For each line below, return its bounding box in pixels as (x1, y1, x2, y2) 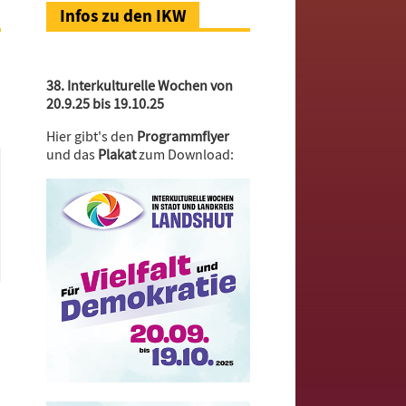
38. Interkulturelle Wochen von (46, 77, 233, 95)
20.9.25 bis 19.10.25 (46, 95, 164, 113)
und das (46, 146, 98, 164)
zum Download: (136, 146, 234, 164)
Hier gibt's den (46, 128, 134, 146)
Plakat (98, 146, 136, 164)
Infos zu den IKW (60, 5, 186, 27)
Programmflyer (134, 128, 229, 146)
